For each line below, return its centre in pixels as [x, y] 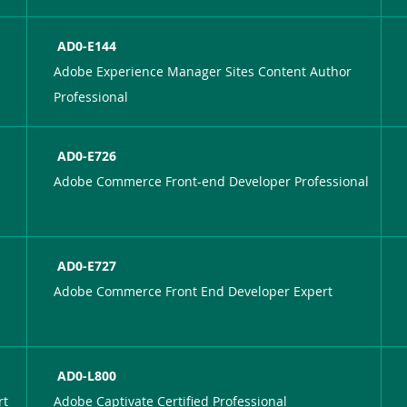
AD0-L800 [87, 375]
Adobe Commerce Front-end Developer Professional [212, 181]
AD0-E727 [87, 265]
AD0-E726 [87, 155]
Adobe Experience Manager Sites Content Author [203, 71]
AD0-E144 [87, 45]
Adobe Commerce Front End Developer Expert [194, 291]
